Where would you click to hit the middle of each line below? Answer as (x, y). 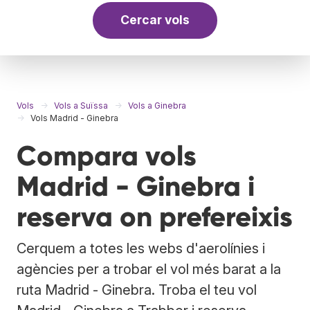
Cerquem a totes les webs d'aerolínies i (141, 248)
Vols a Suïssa (81, 105)
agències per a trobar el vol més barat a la (149, 269)
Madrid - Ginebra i (136, 186)
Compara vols (107, 156)
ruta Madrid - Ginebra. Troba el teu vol (137, 290)
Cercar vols (155, 20)
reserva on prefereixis (155, 217)
